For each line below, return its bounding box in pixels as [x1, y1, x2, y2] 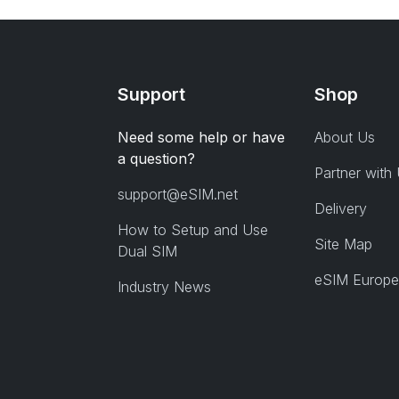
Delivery [313, 199, 367, 217]
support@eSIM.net [118, 185, 238, 203]
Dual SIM [118, 242, 177, 260]
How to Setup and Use [118, 221, 268, 239]
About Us [313, 128, 375, 146]
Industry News [118, 278, 211, 296]
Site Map [313, 235, 372, 253]
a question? [118, 150, 195, 167]
